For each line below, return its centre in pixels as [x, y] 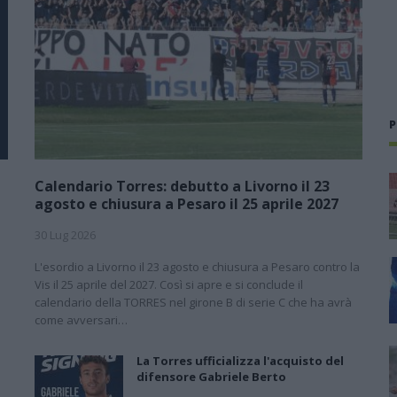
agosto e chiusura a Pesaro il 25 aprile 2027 [187, 203]
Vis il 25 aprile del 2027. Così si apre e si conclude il [169, 284]
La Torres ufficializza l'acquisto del [240, 360]
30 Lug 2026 [65, 234]
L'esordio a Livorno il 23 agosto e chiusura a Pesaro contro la [197, 266]
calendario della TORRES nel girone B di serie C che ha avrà [193, 302]
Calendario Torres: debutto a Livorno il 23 [182, 186]
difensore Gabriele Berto [211, 376]
